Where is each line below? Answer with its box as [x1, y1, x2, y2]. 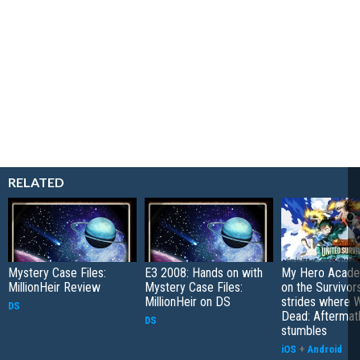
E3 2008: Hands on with [145, 265, 263, 281]
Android [307, 343, 342, 356]
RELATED [8, 174, 64, 190]
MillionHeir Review [8, 280, 100, 296]
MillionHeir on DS [145, 294, 231, 310]
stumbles [281, 323, 327, 339]
